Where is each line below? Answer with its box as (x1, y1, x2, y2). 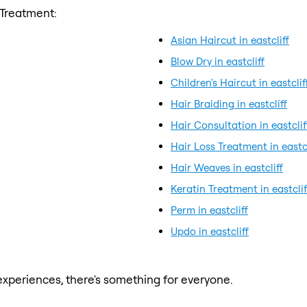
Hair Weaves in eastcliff (171, 160, 283, 174)
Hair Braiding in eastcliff (171, 97, 287, 110)
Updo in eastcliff (171, 224, 249, 238)
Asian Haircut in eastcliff (171, 33, 289, 47)
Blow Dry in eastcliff (171, 54, 265, 68)
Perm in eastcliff (171, 203, 248, 217)
